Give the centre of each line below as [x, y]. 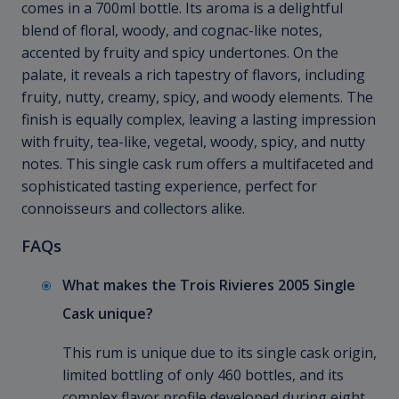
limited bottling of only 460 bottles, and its [203, 375]
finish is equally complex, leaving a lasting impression [199, 120]
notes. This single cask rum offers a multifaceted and [197, 164]
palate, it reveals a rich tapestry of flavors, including [193, 75]
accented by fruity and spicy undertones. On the [180, 53]
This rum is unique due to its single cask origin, [220, 353]
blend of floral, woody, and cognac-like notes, [172, 31]
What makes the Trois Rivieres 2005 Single [209, 285]
